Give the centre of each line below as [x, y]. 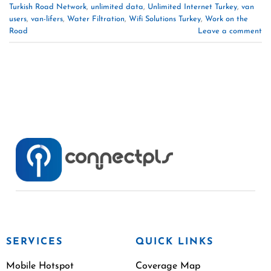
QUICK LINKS [175, 242]
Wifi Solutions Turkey [165, 19]
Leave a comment [230, 31]
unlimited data [117, 7]
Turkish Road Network [48, 7]
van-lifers [47, 19]
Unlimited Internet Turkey [192, 7]
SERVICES [34, 242]
